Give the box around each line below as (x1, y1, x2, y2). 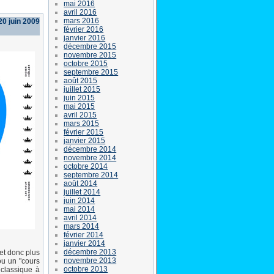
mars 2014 (64, 221, 100, 231)
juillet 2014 (64, 187, 101, 196)
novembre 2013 (64, 256, 117, 265)
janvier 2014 (64, 239, 106, 248)
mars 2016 (64, 16, 100, 25)
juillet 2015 (64, 84, 101, 94)
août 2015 (64, 76, 98, 85)
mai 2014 (64, 204, 95, 213)
